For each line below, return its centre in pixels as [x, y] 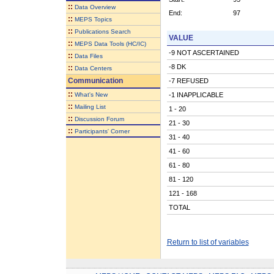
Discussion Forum [99, 119]
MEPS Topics [93, 19]
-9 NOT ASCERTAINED [204, 52]
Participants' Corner [102, 131]
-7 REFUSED [188, 80]
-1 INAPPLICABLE [196, 94]
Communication [94, 80]
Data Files [88, 56]
